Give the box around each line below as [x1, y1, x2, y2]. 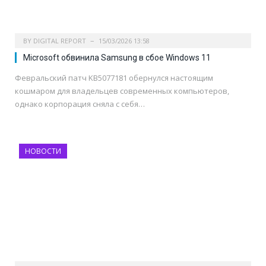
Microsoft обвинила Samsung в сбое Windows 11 [23, 52, 211, 62]
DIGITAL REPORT [33, 36, 86, 45]
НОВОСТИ [25, 145, 61, 156]
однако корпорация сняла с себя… [15, 98, 145, 109]
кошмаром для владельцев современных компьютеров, [15, 85, 229, 96]
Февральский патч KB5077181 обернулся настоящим [15, 72, 213, 83]
